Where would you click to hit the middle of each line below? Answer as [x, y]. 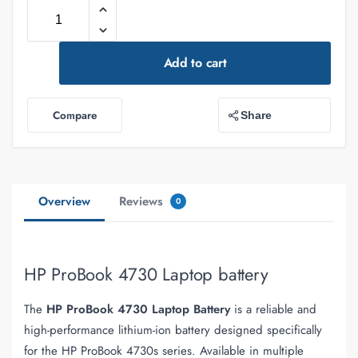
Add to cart [195, 63]
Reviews [143, 201]
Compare [75, 115]
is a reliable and [273, 309]
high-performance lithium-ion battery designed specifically [173, 330]
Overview [64, 201]
